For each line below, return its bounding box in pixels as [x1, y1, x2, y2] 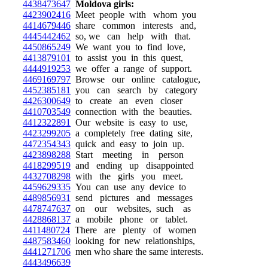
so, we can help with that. [71, 31, 191, 41]
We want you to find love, [71, 42, 185, 52]
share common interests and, [71, 20, 196, 31]
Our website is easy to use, [71, 117, 188, 127]
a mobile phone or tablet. [71, 214, 188, 224]
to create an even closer [71, 96, 182, 106]
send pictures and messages [71, 193, 193, 203]
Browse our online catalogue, [71, 74, 200, 84]
